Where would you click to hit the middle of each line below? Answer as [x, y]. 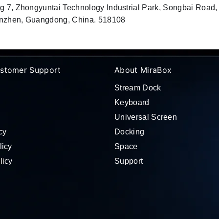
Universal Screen [146, 117]
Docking [130, 132]
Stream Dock [138, 88]
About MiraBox [143, 70]
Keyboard [132, 102]
